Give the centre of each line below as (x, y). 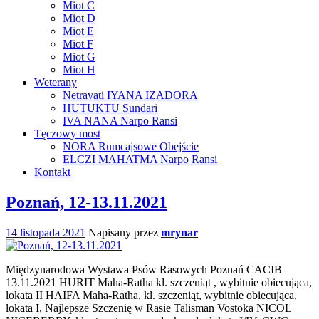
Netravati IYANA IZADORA (130, 95)
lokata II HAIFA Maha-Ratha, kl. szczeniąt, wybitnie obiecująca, (151, 295)
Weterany (56, 82)
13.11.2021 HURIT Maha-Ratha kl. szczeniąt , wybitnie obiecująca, (159, 282)
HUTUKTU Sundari (110, 108)
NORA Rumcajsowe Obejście (131, 146)
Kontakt (52, 172)
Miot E (78, 31)
